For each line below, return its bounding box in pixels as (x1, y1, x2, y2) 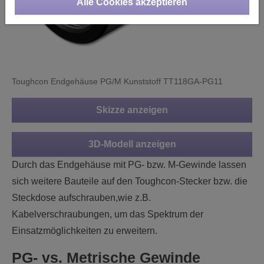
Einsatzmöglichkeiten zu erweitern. (12, 225, 157, 236)
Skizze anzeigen (96, 104, 168, 115)
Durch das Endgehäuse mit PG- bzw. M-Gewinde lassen (12, 159, 246, 170)
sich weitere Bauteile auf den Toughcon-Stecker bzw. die (12, 176, 247, 186)
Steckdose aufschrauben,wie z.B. (12, 192, 151, 203)
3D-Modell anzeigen (88, 138, 176, 149)
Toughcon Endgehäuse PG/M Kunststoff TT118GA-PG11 (12, 76, 223, 86)
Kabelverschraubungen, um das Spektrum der (12, 209, 203, 219)
